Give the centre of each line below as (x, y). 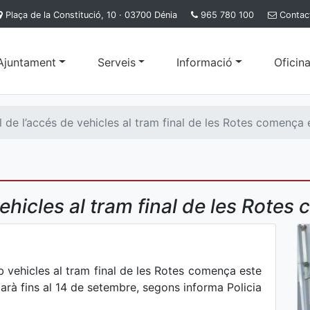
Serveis (116, 62)
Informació (205, 62)
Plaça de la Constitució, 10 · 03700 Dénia (91, 15)
